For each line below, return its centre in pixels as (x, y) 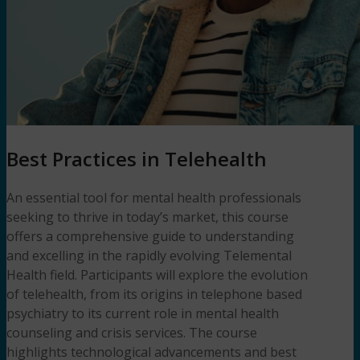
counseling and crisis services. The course (132, 332)
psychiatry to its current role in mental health (143, 313)
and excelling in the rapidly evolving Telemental (149, 255)
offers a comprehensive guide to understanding (150, 236)
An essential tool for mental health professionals (154, 197)
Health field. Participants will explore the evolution (157, 274)
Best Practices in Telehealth (137, 158)
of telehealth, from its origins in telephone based (154, 294)
